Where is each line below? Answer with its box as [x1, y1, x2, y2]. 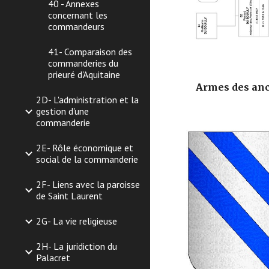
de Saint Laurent [36, 190, 103, 202]
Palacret [36, 252, 70, 264]
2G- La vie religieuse [36, 215, 117, 227]
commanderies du [48, 57, 118, 69]
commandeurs [48, 20, 104, 32]
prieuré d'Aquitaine [48, 68, 120, 80]
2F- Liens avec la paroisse [36, 178, 140, 190]
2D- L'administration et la [36, 94, 139, 106]
